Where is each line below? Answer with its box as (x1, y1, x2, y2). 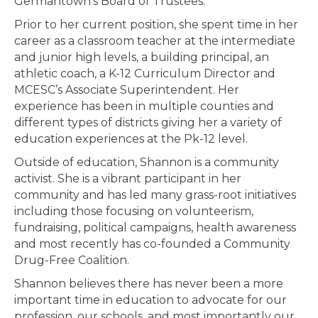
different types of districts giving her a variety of (14, 116, 282, 129)
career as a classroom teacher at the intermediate (14, 34, 295, 48)
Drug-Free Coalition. (14, 253, 129, 267)
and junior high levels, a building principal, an (14, 50, 269, 64)
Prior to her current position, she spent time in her (14, 18, 298, 31)
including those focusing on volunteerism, (14, 204, 253, 218)
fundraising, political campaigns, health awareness (14, 221, 296, 234)
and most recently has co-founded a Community (14, 237, 290, 251)
